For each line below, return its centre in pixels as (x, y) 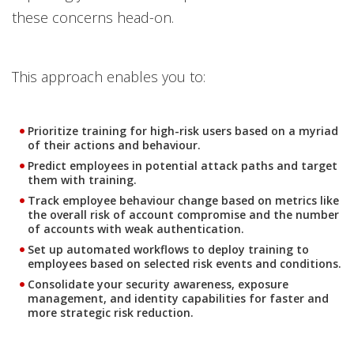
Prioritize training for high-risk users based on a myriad (183, 131)
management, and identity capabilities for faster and (178, 298)
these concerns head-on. (93, 17)
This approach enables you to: (109, 77)
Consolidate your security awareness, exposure (158, 284)
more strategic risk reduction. (111, 313)
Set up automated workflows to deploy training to (168, 249)
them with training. (82, 180)
